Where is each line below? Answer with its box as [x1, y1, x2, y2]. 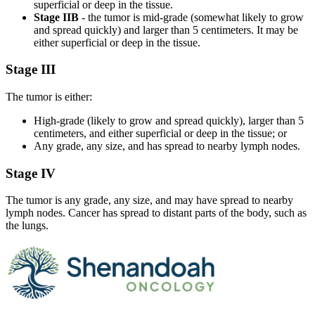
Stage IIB [34, 11, 79, 23]
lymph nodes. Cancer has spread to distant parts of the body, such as [6, 207, 307, 219]
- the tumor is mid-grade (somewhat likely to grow [79, 11, 304, 23]
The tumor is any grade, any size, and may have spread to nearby [6, 194, 293, 207]
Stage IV [6, 165, 56, 181]
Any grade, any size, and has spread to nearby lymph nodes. [34, 140, 300, 152]
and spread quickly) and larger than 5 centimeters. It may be [34, 23, 298, 36]
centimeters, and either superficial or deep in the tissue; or [34, 127, 287, 139]
